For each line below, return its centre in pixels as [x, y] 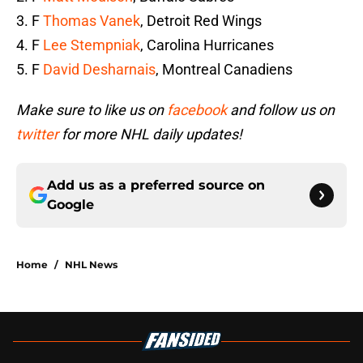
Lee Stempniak [92, 45]
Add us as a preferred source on [156, 186]
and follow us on [281, 110]
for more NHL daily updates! [150, 135]
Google [70, 205]
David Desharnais [99, 70]
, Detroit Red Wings [201, 21]
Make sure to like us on [92, 110]
